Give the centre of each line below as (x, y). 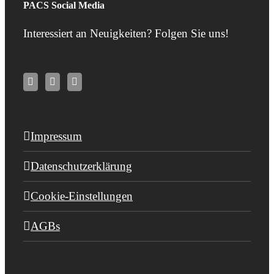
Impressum (56, 136)
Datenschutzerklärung (81, 166)
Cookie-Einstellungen (82, 196)
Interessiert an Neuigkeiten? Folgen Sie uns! (126, 34)
